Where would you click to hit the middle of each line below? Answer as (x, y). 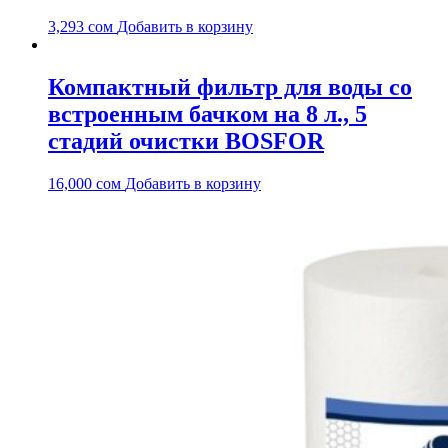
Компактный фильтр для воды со (230, 86)
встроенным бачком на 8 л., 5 (207, 113)
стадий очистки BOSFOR (186, 140)
